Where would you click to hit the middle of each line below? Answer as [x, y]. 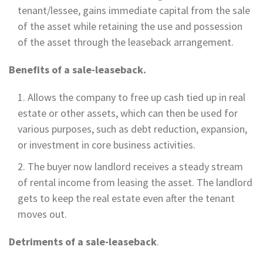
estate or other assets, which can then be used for [128, 113]
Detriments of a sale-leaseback [83, 241]
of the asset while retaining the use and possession [130, 26]
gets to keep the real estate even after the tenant [126, 198]
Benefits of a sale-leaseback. [77, 69]
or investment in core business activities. [107, 144]
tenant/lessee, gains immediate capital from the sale [134, 10]
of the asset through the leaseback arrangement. [126, 42]
